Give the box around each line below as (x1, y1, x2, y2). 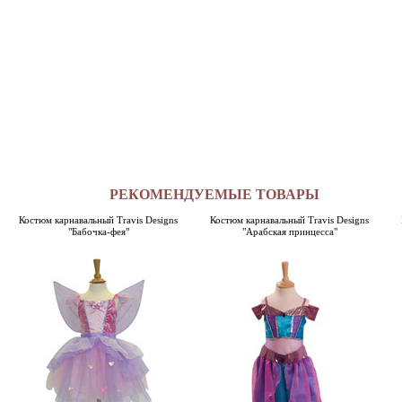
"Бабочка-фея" (67, 226, 129, 237)
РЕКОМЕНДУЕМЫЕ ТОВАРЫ (109, 187, 319, 202)
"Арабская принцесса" (241, 226, 337, 237)
